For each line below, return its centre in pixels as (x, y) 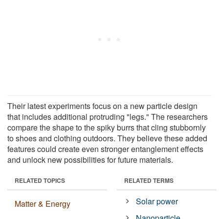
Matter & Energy (43, 204)
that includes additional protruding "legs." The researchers (108, 117)
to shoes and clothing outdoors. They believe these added (107, 138)
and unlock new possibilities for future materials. (90, 160)
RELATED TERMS (149, 181)
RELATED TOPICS (40, 181)
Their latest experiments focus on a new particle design (102, 106)
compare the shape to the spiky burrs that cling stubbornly (107, 128)
